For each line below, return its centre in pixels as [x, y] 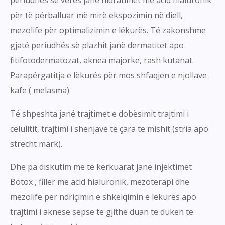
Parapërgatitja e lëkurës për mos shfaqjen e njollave [108, 76]
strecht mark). [36, 144]
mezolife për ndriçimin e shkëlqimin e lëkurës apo [103, 197]
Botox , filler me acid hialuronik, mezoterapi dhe [100, 182]
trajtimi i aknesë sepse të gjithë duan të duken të [102, 212]
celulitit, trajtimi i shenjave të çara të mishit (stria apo [109, 129]
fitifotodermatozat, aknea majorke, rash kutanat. [102, 61]
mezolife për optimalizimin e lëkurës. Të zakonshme [108, 30]
